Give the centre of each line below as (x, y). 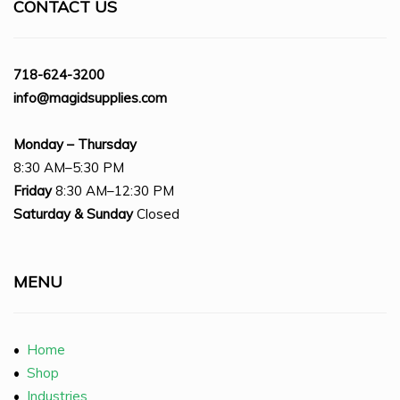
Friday (33, 190)
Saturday (42, 213)
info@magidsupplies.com (90, 97)
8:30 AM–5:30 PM (69, 167)
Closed (156, 213)
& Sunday (104, 213)
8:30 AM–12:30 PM (113, 190)
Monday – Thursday (75, 144)
